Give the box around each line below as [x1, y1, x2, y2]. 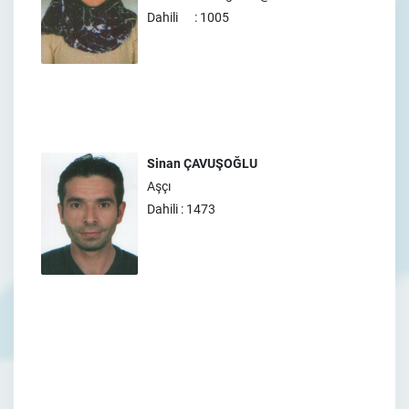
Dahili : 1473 [147, 202, 215, 216]
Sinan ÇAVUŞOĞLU [147, 156, 257, 171]
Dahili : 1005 [147, 10, 229, 25]
